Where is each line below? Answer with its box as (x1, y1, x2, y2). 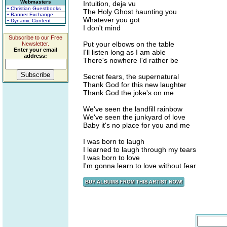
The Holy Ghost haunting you (83, 8, 177, 16)
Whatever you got (83, 16, 140, 24)
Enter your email (14, 47, 57, 53)
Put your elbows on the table (83, 40, 174, 48)
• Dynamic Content (7, 18, 51, 23)
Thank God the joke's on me (83, 89, 174, 97)
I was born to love (83, 154, 140, 162)
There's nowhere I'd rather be (83, 56, 178, 64)
